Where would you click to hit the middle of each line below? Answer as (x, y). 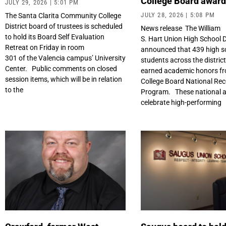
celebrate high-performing (181, 103)
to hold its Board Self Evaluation (55, 37)
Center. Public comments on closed (61, 69)
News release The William (181, 29)
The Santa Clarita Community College (63, 16)
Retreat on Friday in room (45, 48)
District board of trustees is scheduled (64, 26)
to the (14, 90)
